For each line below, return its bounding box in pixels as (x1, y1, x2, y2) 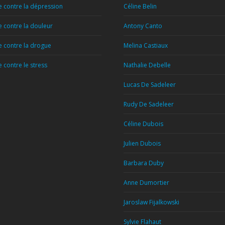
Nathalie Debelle (124, 61, 171, 69)
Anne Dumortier (124, 178, 169, 187)
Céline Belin (124, 2, 157, 11)
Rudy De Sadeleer (124, 100, 174, 108)
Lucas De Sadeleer (124, 80, 176, 89)
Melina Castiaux (124, 41, 168, 50)
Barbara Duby (124, 159, 164, 167)
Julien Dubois (124, 139, 161, 148)
